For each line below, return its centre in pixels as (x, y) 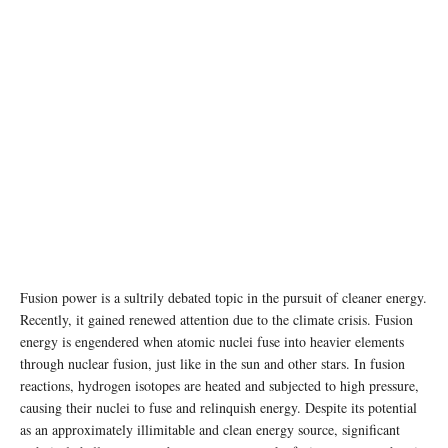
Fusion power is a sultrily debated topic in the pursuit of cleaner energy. (223, 297)
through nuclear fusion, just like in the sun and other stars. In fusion (212, 363)
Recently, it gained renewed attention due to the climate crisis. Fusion (216, 319)
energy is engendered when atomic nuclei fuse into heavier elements (212, 341)
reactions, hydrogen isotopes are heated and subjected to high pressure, (219, 385)
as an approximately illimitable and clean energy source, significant (210, 429)
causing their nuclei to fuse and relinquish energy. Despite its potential (218, 407)
